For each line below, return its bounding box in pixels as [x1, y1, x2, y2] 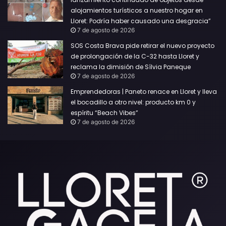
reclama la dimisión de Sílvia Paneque [71, 62, 192, 71]
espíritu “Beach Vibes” [71, 108, 140, 117]
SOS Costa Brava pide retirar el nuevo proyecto [71, 41, 214, 50]
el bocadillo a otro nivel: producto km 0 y [71, 97, 196, 106]
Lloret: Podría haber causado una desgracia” [71, 16, 211, 25]
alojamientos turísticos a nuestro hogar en [71, 6, 203, 15]
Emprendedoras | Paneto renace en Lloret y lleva [71, 87, 217, 96]
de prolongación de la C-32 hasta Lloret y [71, 51, 199, 61]
